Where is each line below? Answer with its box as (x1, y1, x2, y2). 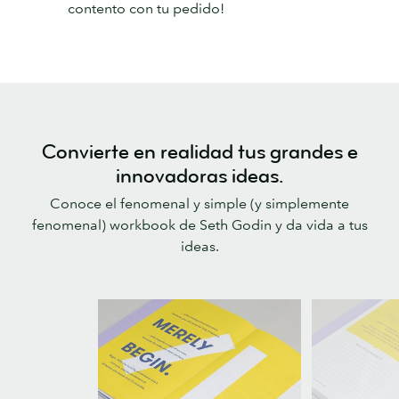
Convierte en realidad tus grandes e (41, 139, 358, 166)
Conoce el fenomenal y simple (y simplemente (50, 193, 349, 212)
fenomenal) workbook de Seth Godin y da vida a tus (31, 215, 368, 233)
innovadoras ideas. (115, 163, 284, 190)
